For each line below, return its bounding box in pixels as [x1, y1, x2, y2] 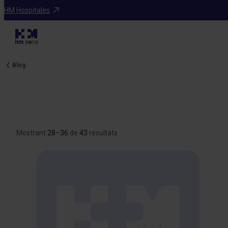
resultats [88, 129, 118, 137]
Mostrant [16, 129, 47, 137]
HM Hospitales [4, 6, 50, 14]
